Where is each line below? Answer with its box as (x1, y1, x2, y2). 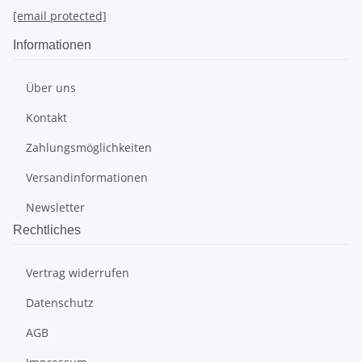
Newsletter (26, 200, 85, 216)
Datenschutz (26, 295, 94, 311)
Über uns (26, 80, 76, 96)
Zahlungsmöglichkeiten (26, 140, 152, 156)
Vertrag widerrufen (26, 265, 129, 281)
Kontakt (26, 110, 67, 126)
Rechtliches (13, 223, 81, 238)
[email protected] (13, 8, 107, 24)
